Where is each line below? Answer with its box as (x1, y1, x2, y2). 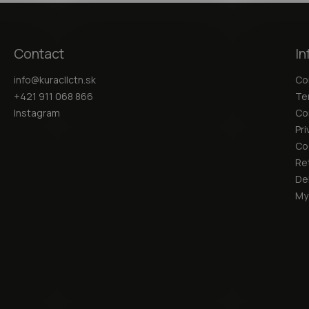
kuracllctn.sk (39, 72, 96, 86)
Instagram (13, 106, 60, 119)
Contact (13, 43, 64, 63)
